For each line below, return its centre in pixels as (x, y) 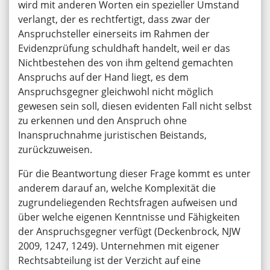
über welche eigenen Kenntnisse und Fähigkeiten (129, 217)
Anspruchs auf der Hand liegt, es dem (103, 77)
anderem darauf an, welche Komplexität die (117, 188)
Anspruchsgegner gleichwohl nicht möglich (116, 92)
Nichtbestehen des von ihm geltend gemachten (126, 63)
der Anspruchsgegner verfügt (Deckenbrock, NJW (129, 232)
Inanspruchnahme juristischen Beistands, (112, 135)
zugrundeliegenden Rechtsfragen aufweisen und (128, 203)
